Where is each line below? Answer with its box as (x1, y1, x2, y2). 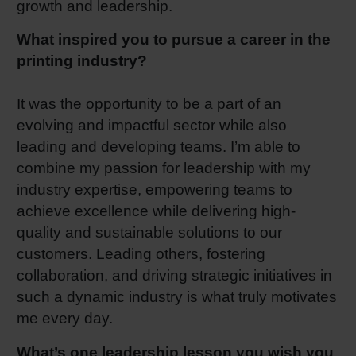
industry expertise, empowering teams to (17, 181, 292, 199)
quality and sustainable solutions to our (17, 224, 282, 242)
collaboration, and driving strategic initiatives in (17, 267, 332, 284)
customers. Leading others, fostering (17, 246, 265, 263)
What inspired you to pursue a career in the (17, 31, 331, 48)
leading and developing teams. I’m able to (17, 138, 300, 156)
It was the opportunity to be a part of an (17, 95, 281, 113)
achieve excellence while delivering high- (17, 203, 296, 220)
